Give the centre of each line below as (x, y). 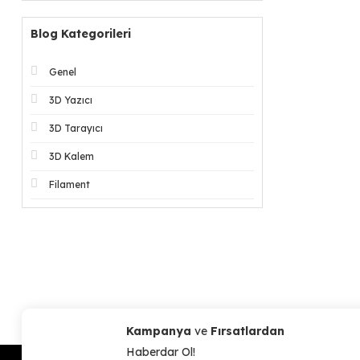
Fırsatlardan (247, 331)
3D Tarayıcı (76, 128)
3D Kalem (72, 156)
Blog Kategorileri (81, 34)
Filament (70, 184)
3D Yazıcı (71, 100)
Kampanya (160, 331)
